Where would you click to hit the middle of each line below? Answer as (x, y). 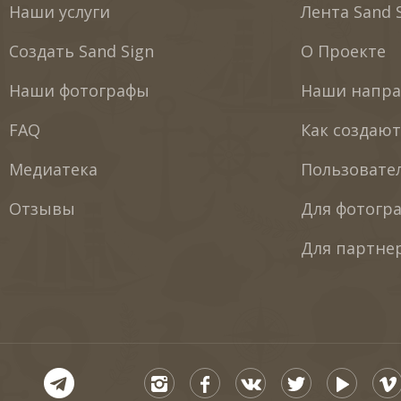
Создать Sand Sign (81, 51)
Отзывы (42, 209)
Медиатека (53, 170)
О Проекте (344, 51)
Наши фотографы (79, 91)
